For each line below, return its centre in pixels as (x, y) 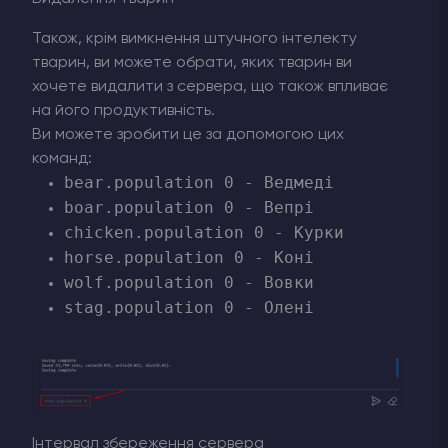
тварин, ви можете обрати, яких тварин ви (192, 62)
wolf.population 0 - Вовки (189, 282)
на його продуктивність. (123, 110)
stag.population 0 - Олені (189, 307)
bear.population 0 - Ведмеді (199, 182)
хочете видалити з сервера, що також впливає (210, 86)
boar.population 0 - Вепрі (189, 207)
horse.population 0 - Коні (189, 257)
